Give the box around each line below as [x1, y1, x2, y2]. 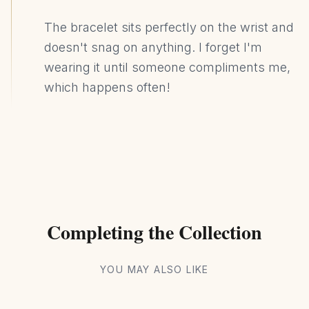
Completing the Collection [47, 218, 262, 246]
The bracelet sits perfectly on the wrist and [44, 20, 294, 34]
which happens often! [44, 80, 170, 94]
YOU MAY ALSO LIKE [100, 263, 209, 275]
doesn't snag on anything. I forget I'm [44, 40, 262, 54]
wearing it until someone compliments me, [44, 60, 290, 74]
